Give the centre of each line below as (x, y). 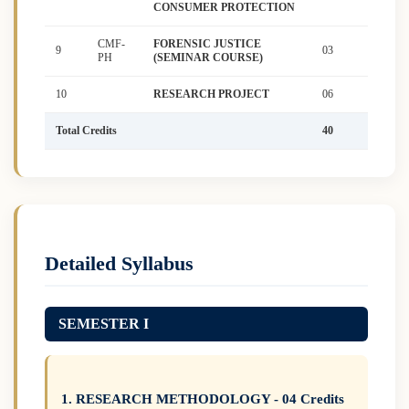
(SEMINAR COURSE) (208, 58)
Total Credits (86, 131)
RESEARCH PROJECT (211, 94)
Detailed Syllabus (119, 264)
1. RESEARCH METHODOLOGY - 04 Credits (203, 399)
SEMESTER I (104, 323)
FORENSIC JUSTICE (207, 44)
